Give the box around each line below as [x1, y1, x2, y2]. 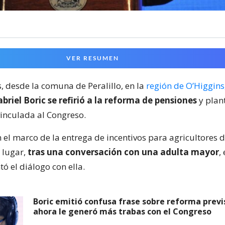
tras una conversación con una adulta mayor [28, 146, 219, 158]
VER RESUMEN [66, 54, 119, 62]
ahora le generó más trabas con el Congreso [33, 205, 211, 217]
